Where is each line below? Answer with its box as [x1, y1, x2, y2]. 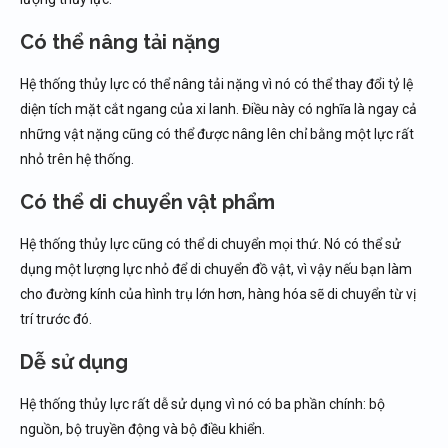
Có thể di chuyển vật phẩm [20, 190, 275, 214]
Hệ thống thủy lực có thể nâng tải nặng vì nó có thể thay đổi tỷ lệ [20, 76, 413, 92]
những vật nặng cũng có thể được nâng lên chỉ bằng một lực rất [20, 126, 414, 142]
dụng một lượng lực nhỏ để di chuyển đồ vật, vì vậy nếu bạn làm [20, 261, 412, 277]
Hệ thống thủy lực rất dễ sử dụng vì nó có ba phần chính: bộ [20, 396, 385, 412]
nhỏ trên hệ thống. [20, 151, 134, 167]
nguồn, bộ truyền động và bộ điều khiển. [20, 421, 265, 437]
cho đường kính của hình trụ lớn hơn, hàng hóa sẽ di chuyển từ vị [20, 286, 416, 302]
